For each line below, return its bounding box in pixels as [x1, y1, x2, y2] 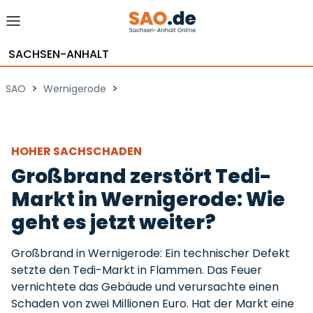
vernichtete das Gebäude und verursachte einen [11, 279, 279, 295]
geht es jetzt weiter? [11, 209, 216, 236]
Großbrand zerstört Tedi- [11, 163, 272, 190]
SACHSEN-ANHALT [8, 46, 109, 62]
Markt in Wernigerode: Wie [11, 186, 285, 213]
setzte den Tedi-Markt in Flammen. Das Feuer [11, 262, 262, 278]
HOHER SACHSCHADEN [11, 143, 144, 159]
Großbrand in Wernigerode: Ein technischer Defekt [11, 245, 290, 261]
